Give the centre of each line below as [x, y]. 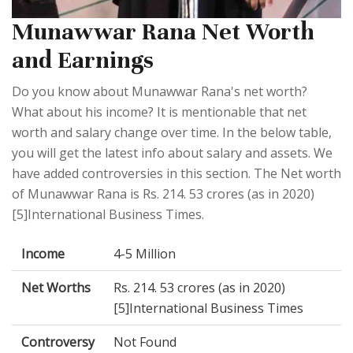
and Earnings [83, 61]
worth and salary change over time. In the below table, [172, 133]
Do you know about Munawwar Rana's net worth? [160, 92]
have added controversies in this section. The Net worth [176, 174]
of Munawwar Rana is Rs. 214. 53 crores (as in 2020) [163, 194]
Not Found [145, 342]
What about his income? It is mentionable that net [159, 112]
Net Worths [56, 288]
